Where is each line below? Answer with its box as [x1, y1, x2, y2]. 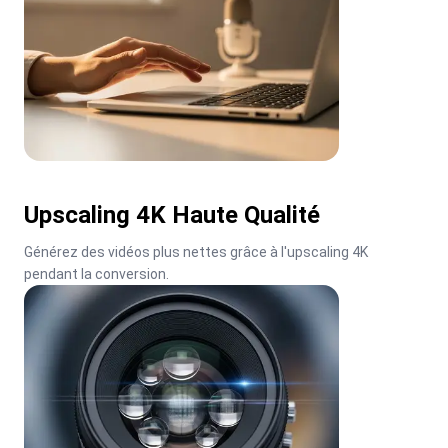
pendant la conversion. [24, 265, 169, 282]
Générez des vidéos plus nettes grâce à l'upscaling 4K [24, 243, 368, 260]
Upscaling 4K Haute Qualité [24, 200, 320, 229]
